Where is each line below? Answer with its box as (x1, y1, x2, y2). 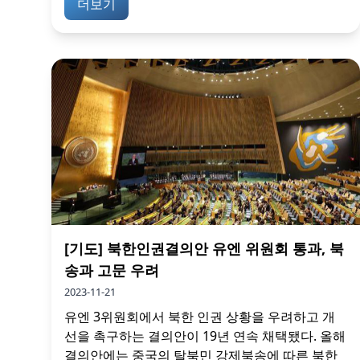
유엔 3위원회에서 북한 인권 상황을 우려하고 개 (64, 308, 335, 325)
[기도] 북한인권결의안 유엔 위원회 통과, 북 (64, 239, 344, 258)
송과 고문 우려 (64, 260, 159, 280)
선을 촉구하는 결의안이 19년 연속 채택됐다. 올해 (64, 327, 346, 345)
